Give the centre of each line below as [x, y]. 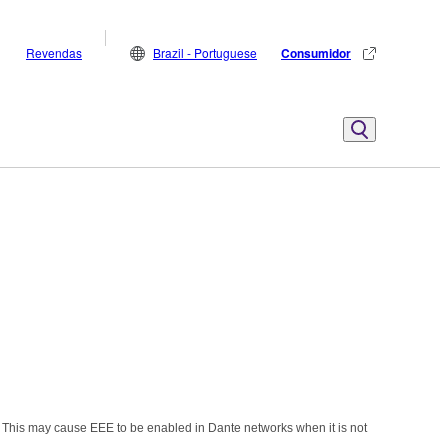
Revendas [54, 52]
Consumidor [316, 53]
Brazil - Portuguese [205, 52]
